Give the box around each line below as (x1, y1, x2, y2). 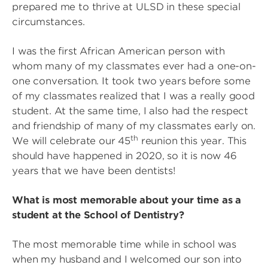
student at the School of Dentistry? (12, 209, 187, 221)
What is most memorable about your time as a (12, 194, 242, 206)
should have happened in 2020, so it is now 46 (12, 150, 237, 162)
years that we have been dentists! (12, 165, 176, 176)
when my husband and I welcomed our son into (12, 254, 242, 265)
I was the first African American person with (12, 45, 225, 57)
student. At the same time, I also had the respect (12, 105, 249, 117)
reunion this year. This (138, 135, 247, 147)
